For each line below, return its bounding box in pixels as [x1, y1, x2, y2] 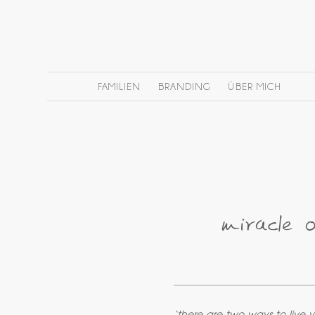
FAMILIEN [97, 82, 141, 92]
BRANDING [158, 82, 211, 92]
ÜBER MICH [228, 82, 281, 92]
